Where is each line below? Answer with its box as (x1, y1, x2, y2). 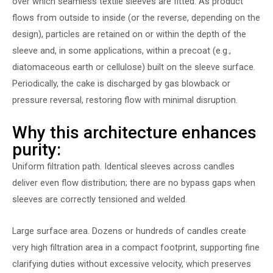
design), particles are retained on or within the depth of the (12, 29, 246, 40)
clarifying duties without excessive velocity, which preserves (12, 258, 251, 270)
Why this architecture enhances (12, 122, 257, 143)
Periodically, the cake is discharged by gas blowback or (12, 78, 230, 90)
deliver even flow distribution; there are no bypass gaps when (12, 177, 255, 188)
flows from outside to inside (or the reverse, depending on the (12, 12, 260, 24)
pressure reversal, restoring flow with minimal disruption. (12, 94, 238, 106)
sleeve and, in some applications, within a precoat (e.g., (12, 45, 231, 57)
